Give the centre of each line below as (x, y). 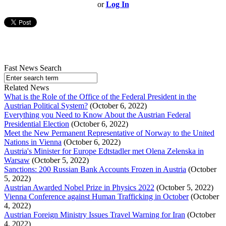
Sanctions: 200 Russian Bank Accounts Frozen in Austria (95, 169)
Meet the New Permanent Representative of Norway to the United (109, 133)
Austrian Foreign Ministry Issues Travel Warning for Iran (95, 215)
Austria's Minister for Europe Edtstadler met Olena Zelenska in (104, 151)
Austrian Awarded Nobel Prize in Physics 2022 (79, 188)
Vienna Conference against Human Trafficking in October (96, 197)
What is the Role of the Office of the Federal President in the (100, 97)
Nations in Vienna (33, 142)
